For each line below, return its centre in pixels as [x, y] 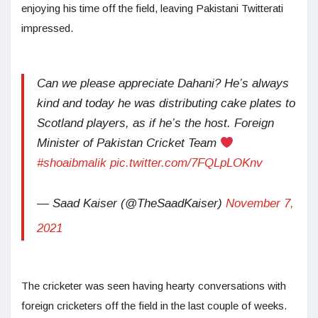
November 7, [260, 203]
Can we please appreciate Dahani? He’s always [163, 83]
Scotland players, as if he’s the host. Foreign [155, 123]
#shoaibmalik [72, 163]
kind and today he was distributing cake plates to [166, 103]
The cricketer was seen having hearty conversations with [154, 285]
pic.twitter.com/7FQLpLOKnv [186, 163]
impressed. [47, 28]
